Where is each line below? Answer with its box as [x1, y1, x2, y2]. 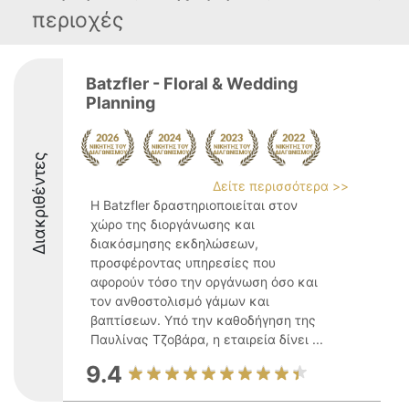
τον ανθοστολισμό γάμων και [90, 293, 269, 309]
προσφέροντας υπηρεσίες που [90, 255, 276, 270]
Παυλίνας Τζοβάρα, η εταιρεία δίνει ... [90, 331, 323, 347]
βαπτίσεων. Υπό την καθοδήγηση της [90, 312, 316, 328]
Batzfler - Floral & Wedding [86, 74, 298, 93]
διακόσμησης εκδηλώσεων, [90, 236, 258, 251]
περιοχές [32, 7, 123, 33]
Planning [86, 93, 155, 112]
